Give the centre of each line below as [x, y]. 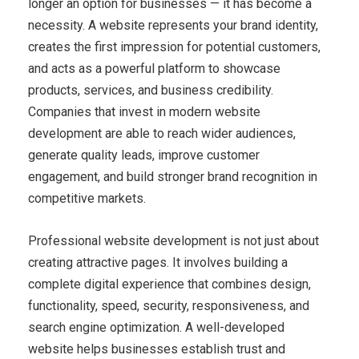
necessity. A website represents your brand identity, [173, 25]
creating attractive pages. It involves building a [158, 262]
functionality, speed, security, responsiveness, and [169, 305]
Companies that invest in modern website [144, 111]
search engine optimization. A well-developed [156, 327]
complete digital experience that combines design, [169, 284]
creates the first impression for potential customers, [174, 46]
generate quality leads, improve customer [144, 155]
